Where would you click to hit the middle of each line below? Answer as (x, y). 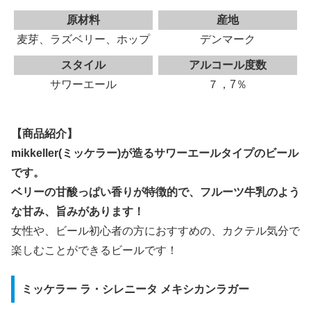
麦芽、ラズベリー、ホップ (83, 40)
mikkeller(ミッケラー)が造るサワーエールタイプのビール (155, 153)
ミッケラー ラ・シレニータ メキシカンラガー (135, 289)
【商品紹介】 (44, 133)
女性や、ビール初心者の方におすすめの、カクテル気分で (155, 230)
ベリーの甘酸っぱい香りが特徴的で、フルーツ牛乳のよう (155, 192)
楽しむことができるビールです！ (94, 250)
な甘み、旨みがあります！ (78, 211)
